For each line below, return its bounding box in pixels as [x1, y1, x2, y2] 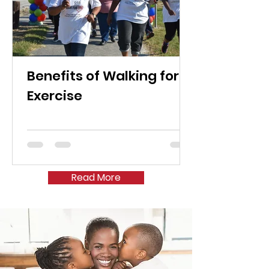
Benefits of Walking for [27, 67, 179, 86]
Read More [71, 171, 121, 185]
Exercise [27, 86, 82, 106]
